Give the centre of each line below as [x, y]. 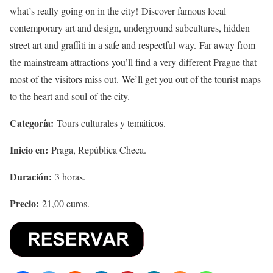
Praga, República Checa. [97, 150]
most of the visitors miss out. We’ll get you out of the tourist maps [135, 79]
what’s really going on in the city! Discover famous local [118, 11]
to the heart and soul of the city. [70, 96]
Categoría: [32, 123]
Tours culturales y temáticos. [110, 123]
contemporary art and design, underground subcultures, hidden [130, 28]
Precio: [24, 203]
